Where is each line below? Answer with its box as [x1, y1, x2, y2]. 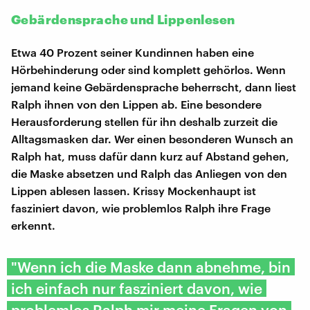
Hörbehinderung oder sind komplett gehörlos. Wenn [11, 62, 286, 76]
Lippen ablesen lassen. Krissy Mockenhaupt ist [11, 183, 256, 197]
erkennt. [11, 218, 55, 232]
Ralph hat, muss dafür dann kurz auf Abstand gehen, [11, 149, 289, 163]
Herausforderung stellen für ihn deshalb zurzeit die [11, 114, 277, 128]
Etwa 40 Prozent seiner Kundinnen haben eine [11, 45, 254, 59]
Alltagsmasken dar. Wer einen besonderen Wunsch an [11, 131, 293, 145]
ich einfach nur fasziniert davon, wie [11, 279, 262, 297]
